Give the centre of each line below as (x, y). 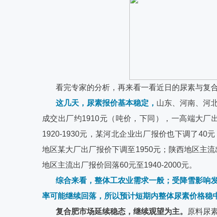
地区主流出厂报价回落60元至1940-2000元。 (119, 165)
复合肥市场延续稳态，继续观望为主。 (122, 211)
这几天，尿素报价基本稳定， (106, 103)
